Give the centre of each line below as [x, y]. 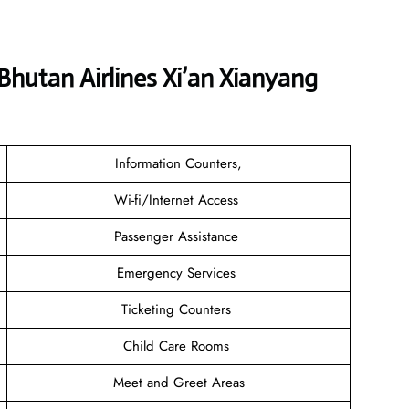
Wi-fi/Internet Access [178, 199]
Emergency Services [178, 273]
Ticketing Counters [178, 309]
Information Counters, [178, 163]
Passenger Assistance [178, 236]
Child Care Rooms [178, 346]
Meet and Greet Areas [178, 382]
